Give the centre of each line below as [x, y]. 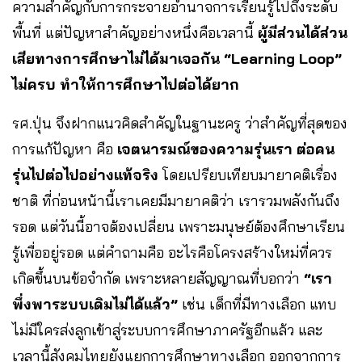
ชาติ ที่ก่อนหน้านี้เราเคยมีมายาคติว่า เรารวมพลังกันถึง [176, 200]
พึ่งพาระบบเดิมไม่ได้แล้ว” [95, 304]
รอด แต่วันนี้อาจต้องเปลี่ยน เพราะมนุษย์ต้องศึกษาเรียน [179, 226]
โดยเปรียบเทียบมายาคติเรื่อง [248, 175]
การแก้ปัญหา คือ [65, 149]
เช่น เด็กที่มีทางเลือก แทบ [257, 304]
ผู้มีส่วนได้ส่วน [303, 32]
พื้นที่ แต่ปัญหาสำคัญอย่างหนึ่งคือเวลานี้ [135, 32]
